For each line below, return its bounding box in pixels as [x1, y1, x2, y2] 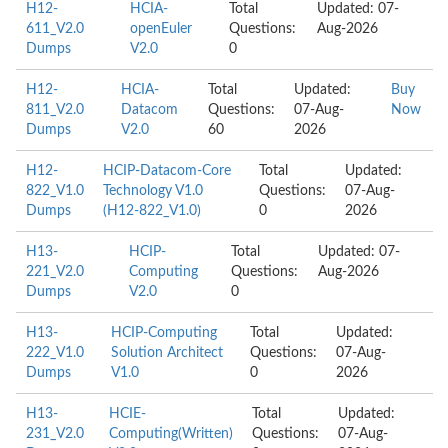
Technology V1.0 [103, 184, 203, 198]
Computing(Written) [109, 427, 234, 441]
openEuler [129, 22, 192, 36]
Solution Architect [111, 346, 223, 360]
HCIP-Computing [111, 326, 217, 340]
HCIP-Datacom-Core [103, 164, 231, 178]
